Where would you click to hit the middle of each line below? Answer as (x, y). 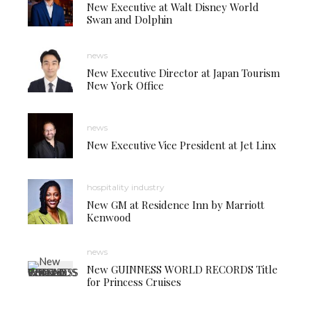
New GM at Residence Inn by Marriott (176, 204)
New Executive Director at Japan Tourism (183, 73)
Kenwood (109, 217)
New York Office (125, 85)
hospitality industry (126, 187)
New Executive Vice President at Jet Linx (182, 145)
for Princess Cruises (134, 282)
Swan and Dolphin (129, 19)
